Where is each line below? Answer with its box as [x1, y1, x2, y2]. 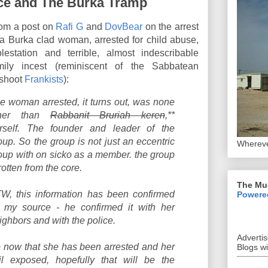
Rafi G [56, 22, 84, 32]
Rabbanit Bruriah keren [50, 110, 165, 120]
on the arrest [142, 22, 199, 32]
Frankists [25, 74, 63, 84]
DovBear [105, 22, 143, 32]
